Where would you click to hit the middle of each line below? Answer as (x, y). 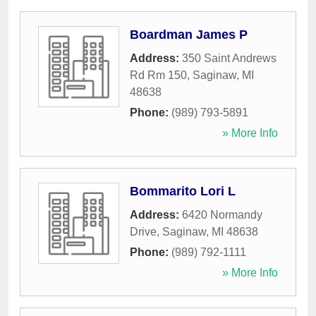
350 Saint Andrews (229, 59)
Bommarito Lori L (183, 192)
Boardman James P (189, 35)
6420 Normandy (222, 215)
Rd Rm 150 (158, 75)
